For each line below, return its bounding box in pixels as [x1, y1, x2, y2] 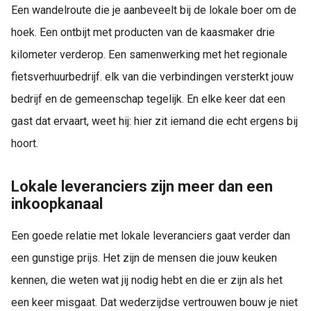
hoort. [11, 136, 38, 150]
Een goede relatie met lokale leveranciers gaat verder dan [11, 228, 290, 242]
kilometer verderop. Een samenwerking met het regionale [11, 47, 287, 61]
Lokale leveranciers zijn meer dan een [11, 177, 273, 195]
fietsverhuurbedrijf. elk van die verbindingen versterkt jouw [11, 69, 294, 83]
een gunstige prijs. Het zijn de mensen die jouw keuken [11, 251, 277, 264]
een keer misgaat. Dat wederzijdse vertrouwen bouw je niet [11, 295, 298, 309]
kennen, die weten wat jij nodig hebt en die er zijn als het [11, 273, 283, 287]
